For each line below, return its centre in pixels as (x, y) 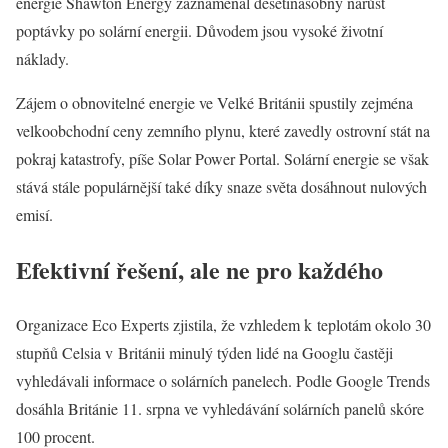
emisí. (34, 214)
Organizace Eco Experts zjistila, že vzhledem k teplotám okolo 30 (223, 324)
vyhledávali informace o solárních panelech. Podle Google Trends (223, 380)
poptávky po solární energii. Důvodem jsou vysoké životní (199, 30)
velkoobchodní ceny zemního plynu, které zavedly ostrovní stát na (223, 130)
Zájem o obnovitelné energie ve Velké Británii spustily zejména (214, 102)
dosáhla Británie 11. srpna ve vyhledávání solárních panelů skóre (220, 408)
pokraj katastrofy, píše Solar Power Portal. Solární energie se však (222, 158)
